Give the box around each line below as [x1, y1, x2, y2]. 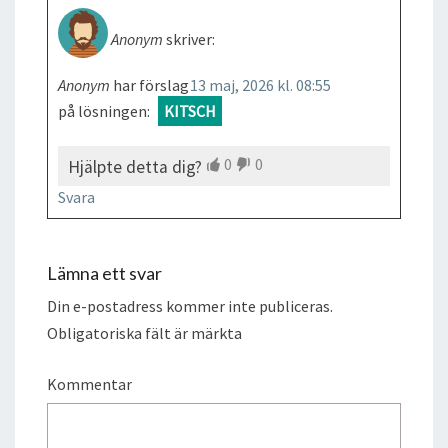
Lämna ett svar [47, 261, 162, 284]
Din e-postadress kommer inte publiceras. [47, 295, 333, 316]
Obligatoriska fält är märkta [47, 322, 242, 343]
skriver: [166, 28, 215, 49]
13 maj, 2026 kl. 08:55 [190, 74, 331, 95]
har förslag [113, 74, 189, 95]
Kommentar [47, 373, 132, 394]
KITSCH [164, 100, 216, 121]
